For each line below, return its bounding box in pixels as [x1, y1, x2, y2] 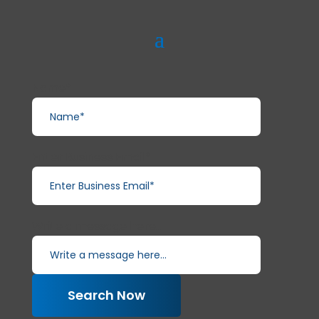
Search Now [67, 286, 145, 304]
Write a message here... [31, 218, 162, 234]
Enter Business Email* [31, 149, 151, 165]
